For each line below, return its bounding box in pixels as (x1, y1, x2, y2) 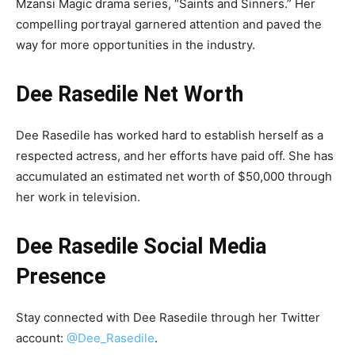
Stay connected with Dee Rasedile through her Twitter (16, 310, 320, 325)
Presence (16, 264, 105, 289)
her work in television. (16, 189, 140, 204)
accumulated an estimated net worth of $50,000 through (16, 169, 332, 184)
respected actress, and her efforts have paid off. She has (16, 148, 334, 163)
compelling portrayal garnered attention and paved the (16, 17, 322, 32)
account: (16, 330, 67, 345)
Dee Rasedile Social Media (16, 234, 266, 259)
